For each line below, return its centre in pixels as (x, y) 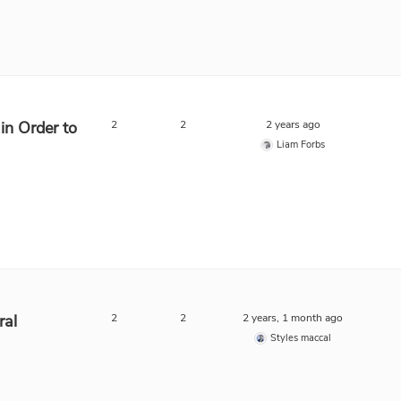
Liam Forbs (301, 145)
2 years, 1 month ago (293, 318)
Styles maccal (301, 338)
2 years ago (293, 124)
